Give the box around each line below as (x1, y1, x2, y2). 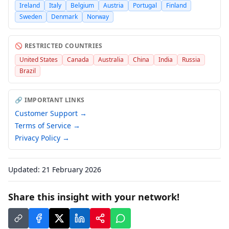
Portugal (133, 1, 157, 10)
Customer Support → (15, 108, 87, 118)
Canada (67, 55, 89, 64)
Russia (182, 55, 200, 64)
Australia (98, 55, 124, 64)
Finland (166, 1, 187, 10)
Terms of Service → (15, 121, 80, 130)
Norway (87, 12, 109, 21)
